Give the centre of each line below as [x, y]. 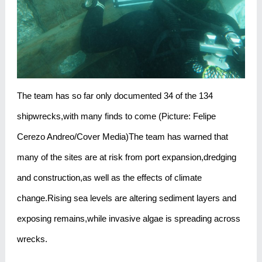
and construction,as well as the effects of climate [109, 177]
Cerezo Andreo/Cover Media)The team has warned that [122, 136]
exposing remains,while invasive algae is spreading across [128, 218]
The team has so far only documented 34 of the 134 [115, 95]
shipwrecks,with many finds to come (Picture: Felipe [116, 116]
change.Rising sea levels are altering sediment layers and [126, 198]
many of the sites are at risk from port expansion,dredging [126, 157]
